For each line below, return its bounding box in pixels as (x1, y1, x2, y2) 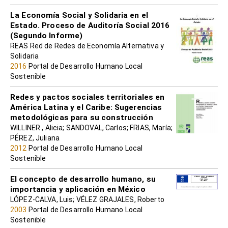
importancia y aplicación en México (10, 184, 146, 194)
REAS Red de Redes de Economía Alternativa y (10, 41, 164, 50)
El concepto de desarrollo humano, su (10, 174, 156, 184)
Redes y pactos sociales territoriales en (10, 92, 165, 102)
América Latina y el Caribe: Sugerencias (10, 102, 162, 112)
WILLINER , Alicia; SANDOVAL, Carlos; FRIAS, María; (10, 123, 173, 132)
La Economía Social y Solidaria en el (10, 10, 149, 20)
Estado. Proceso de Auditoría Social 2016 (10, 20, 170, 30)
